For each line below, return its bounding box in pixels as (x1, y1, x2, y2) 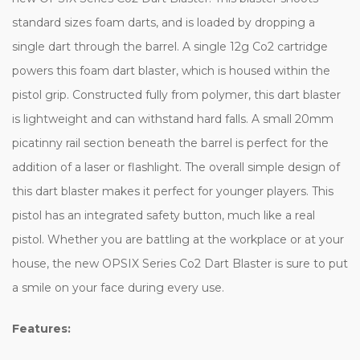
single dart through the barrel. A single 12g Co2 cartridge (12, 39, 328, 54)
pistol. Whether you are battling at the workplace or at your (12, 231, 344, 247)
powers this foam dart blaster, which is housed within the (12, 63, 330, 78)
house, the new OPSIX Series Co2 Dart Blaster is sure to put (12, 256, 348, 271)
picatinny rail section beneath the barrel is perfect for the (12, 135, 329, 150)
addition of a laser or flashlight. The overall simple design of (12, 159, 340, 174)
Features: (12, 321, 74, 336)
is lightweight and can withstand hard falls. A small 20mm (12, 111, 333, 126)
